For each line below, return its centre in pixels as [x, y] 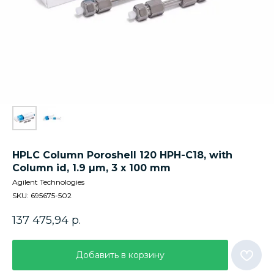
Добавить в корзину [120, 255]
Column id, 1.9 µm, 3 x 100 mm [91, 168]
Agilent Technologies [48, 182]
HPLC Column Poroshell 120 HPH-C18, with [122, 155]
